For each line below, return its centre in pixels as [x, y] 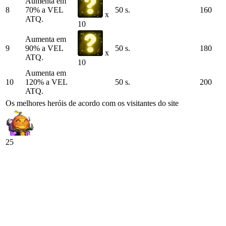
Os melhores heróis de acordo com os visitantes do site [92, 103]
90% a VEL [44, 48]
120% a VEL [46, 82]
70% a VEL [44, 10]
